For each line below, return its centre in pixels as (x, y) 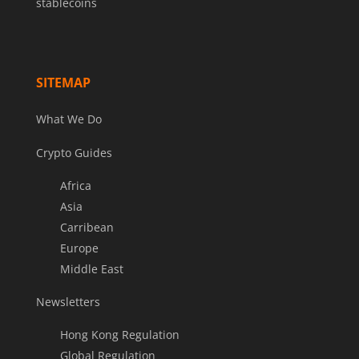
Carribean (87, 228)
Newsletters (68, 302)
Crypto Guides (74, 153)
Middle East (91, 269)
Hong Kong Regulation (119, 335)
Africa (75, 186)
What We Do (69, 119)
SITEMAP (63, 83)
